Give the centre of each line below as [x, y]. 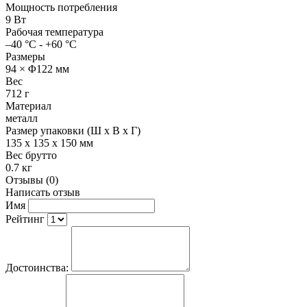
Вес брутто [31, 155]
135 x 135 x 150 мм [49, 143]
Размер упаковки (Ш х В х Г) [73, 130]
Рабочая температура [54, 32]
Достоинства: [37, 267]
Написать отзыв [43, 192]
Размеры [25, 56]
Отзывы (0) [32, 180]
